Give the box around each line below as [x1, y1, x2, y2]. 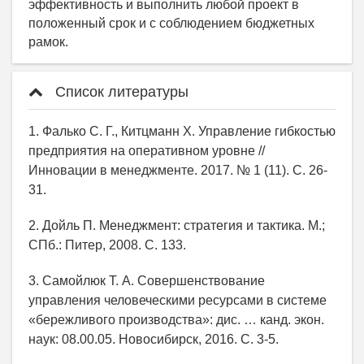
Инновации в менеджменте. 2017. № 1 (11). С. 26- [28, 163, 327, 178]
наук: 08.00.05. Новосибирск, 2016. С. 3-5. [28, 332, 279, 347]
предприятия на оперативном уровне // [28, 144, 265, 158]
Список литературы [51, 84, 188, 101]
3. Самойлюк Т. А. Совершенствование [28, 274, 265, 288]
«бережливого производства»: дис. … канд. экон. [28, 313, 324, 327]
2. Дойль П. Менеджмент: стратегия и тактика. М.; [28, 219, 325, 233]
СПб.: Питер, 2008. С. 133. [28, 238, 186, 253]
